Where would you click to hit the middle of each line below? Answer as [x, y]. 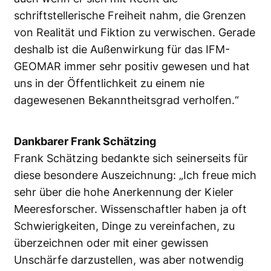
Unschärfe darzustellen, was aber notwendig [129, 260]
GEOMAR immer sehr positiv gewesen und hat [132, 66]
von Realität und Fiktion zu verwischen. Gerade [135, 32]
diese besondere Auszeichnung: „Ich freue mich [135, 175]
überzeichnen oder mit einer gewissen [111, 243]
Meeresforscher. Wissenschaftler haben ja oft [130, 209]
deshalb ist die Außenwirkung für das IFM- [122, 49]
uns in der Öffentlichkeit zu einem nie [109, 83]
